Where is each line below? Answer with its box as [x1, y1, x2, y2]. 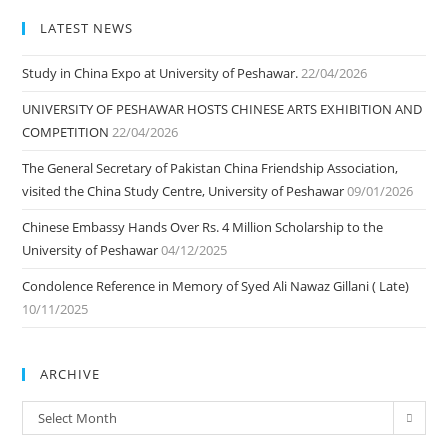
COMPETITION [22, 123, 110, 141]
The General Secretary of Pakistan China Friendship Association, [22, 159, 399, 177]
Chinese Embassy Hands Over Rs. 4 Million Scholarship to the [22, 218, 384, 236]
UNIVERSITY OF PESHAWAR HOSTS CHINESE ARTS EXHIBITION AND [22, 100, 423, 118]
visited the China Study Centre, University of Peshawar [22, 182, 345, 200]
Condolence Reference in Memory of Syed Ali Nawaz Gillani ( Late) [22, 277, 410, 295]
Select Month [38, 409, 118, 427]
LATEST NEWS [40, 19, 134, 37]
